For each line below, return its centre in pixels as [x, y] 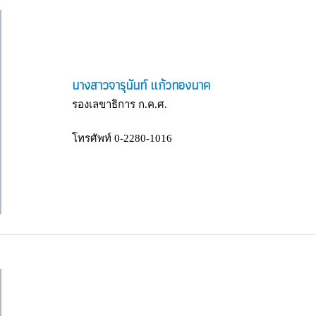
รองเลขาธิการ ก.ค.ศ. [120, 104]
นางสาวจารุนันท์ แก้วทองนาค [141, 85]
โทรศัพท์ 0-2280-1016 [122, 138]
